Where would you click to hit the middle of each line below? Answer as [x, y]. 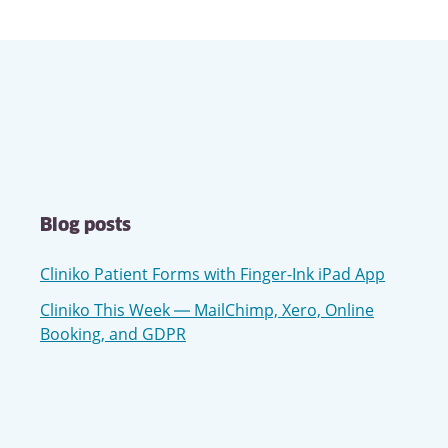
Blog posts [85, 226]
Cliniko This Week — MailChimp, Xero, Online [207, 310]
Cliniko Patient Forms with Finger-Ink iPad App [212, 274]
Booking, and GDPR [113, 334]
